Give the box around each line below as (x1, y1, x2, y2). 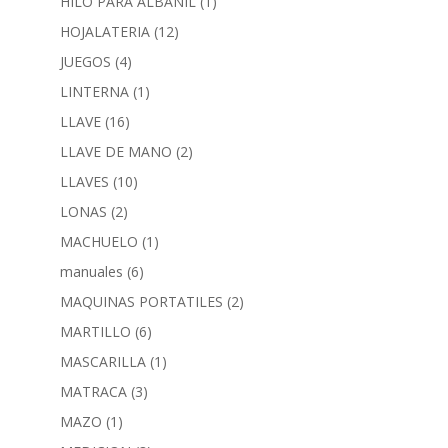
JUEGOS (59, 51, 111, 71)
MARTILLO (59, 321, 131, 341)
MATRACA (59, 381, 127, 401)
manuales (59, 261, 123, 281)
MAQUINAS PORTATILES (59, 291, 223, 311)
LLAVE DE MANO (59, 141, 172, 161)
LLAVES (59, 171, 109, 191)
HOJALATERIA (59, 21, 150, 41)
